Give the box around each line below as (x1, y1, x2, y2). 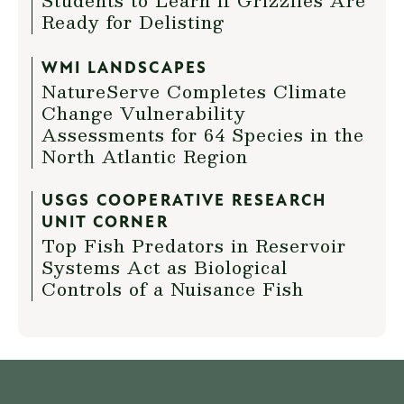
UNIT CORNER (41, 215, 169, 232)
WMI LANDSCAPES (41, 60, 208, 78)
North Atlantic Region (41, 142, 248, 170)
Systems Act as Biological (41, 252, 288, 281)
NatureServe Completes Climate (41, 77, 347, 106)
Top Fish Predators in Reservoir (41, 231, 346, 260)
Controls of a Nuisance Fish (41, 274, 304, 303)
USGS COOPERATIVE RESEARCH (41, 193, 327, 210)
